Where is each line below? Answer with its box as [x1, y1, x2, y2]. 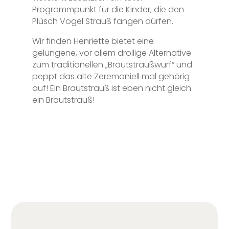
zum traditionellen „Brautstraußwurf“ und [32, 58, 192, 71]
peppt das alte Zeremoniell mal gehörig [32, 70, 190, 82]
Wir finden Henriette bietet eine [32, 35, 154, 47]
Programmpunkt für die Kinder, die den [32, 3, 184, 15]
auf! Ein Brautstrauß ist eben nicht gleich [32, 82, 191, 94]
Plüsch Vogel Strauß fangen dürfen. [32, 15, 173, 27]
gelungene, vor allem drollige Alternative [32, 47, 191, 59]
